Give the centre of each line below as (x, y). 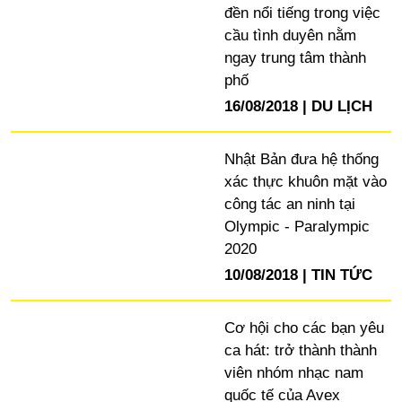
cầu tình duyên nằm (290, 36)
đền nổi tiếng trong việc (302, 13)
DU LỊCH (341, 106)
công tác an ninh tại (289, 205)
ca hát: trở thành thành (300, 350)
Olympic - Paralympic (297, 227)
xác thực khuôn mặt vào (305, 182)
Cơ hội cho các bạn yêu (304, 328)
